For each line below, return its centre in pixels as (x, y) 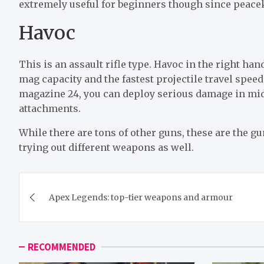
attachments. (50, 108)
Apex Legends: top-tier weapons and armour (141, 197)
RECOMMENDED (62, 247)
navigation (68, 208)
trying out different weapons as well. (106, 147)
